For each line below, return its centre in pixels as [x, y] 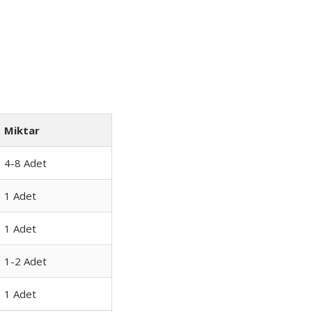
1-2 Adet [25, 261]
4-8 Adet [25, 163]
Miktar [22, 130]
